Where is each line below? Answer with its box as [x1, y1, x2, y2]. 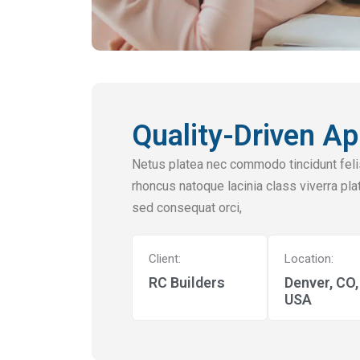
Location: [284, 251, 334, 266]
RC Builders [149, 273, 225, 291]
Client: [149, 251, 181, 266]
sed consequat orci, [132, 199, 242, 215]
